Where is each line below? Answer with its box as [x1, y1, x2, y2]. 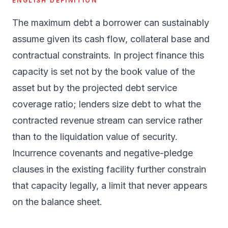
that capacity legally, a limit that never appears [12, 180, 207, 191]
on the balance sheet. [12, 196, 102, 207]
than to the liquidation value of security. [12, 131, 178, 142]
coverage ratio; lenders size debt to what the [12, 99, 201, 109]
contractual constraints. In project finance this [12, 50, 204, 61]
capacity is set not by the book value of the [12, 66, 195, 77]
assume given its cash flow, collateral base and [12, 34, 210, 44]
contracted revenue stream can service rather [12, 115, 203, 126]
